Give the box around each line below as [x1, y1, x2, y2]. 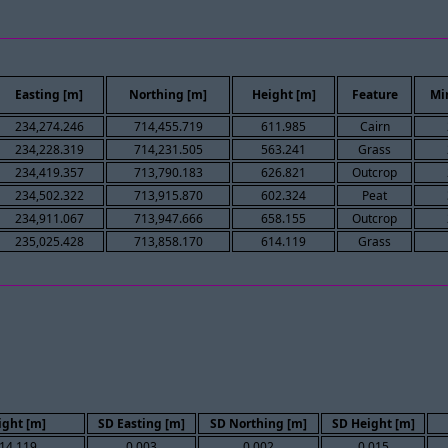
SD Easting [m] [98, 414, 185, 432]
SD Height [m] [331, 414, 415, 432]
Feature [351, 86, 398, 104]
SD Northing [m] [210, 414, 307, 432]
